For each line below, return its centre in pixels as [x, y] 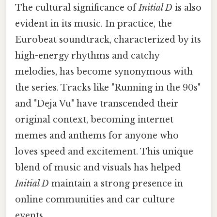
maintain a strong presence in [116, 184]
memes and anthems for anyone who [97, 136]
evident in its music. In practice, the [93, 24]
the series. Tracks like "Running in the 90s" [108, 88]
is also [187, 8]
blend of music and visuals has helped [98, 168]
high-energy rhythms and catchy [87, 56]
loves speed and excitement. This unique [104, 152]
